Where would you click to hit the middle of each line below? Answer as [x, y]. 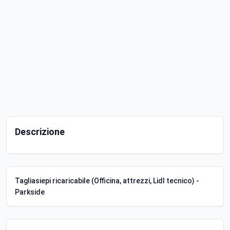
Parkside [30, 192]
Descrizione [40, 132]
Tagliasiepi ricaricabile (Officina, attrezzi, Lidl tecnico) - [107, 181]
